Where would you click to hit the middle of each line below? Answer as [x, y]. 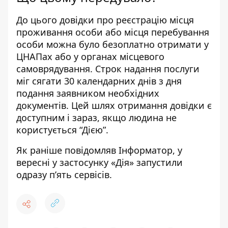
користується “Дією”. [62, 130]
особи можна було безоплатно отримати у [112, 44]
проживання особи [60, 32]
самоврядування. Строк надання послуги [108, 69]
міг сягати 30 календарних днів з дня [99, 81]
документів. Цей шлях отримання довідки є [114, 105]
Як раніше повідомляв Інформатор [94, 150]
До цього [38, 20]
